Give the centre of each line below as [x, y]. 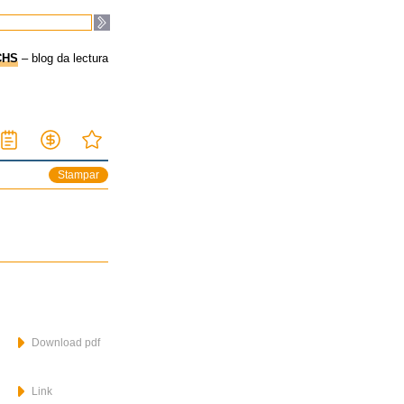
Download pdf [64, 343]
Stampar [78, 175]
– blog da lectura [63, 58]
